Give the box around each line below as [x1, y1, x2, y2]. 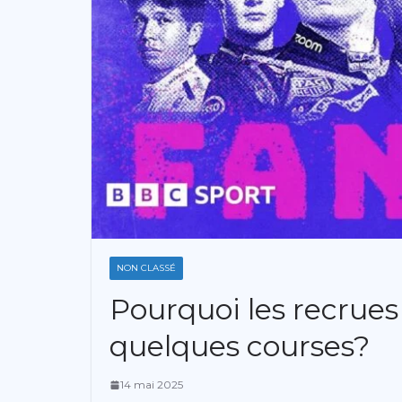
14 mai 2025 [120, 378, 183, 392]
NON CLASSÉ [117, 262, 176, 275]
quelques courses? [109, 328, 370, 364]
